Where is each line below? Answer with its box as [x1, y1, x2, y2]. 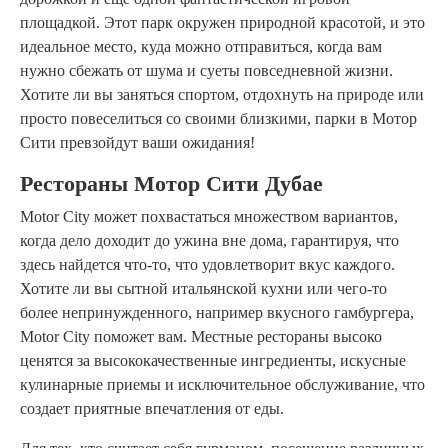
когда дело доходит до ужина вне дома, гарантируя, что [20, 232, 399, 250]
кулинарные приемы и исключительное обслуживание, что [20, 376, 425, 394]
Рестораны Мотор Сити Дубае [20, 172, 323, 197]
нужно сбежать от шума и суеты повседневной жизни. [20, 62, 393, 80]
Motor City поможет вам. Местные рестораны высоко [20, 328, 382, 346]
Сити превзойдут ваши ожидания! [20, 134, 255, 152]
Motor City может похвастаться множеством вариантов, [20, 208, 398, 226]
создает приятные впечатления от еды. [20, 400, 284, 418]
